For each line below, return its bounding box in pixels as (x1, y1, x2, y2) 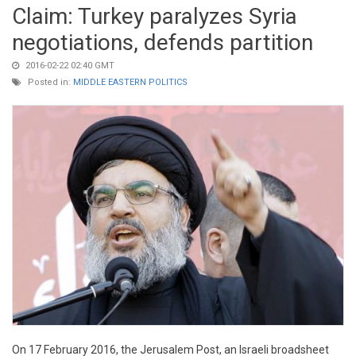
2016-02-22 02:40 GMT (23, 60, 114, 71)
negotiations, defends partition (12, 29, 313, 56)
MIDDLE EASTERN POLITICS (73, 77, 188, 87)
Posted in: (25, 77, 73, 87)
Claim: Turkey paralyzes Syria (12, 3, 297, 29)
